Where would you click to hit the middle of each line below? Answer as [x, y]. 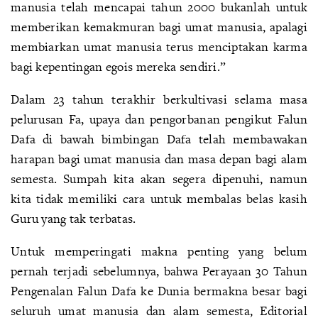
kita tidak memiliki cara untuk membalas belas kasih [159, 198]
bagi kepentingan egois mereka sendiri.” [119, 66]
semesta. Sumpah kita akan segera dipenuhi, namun [159, 179]
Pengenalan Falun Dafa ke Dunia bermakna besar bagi [159, 291]
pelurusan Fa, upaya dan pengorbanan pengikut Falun [159, 119]
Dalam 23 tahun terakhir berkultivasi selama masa [159, 99]
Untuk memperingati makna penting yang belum [159, 251]
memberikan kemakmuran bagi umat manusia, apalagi [159, 27]
